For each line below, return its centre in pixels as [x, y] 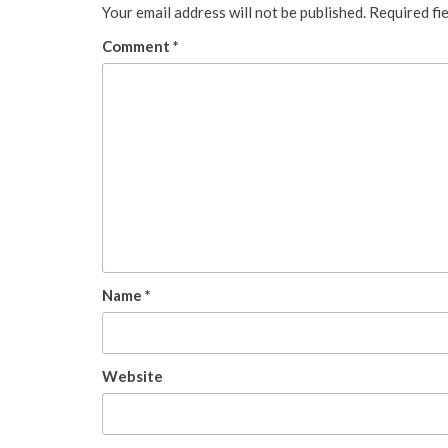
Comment [137, 46]
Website [132, 376]
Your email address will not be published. [234, 12]
